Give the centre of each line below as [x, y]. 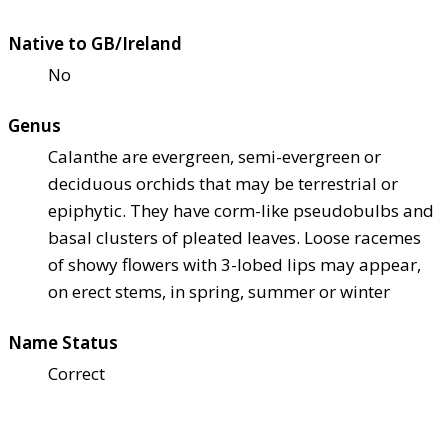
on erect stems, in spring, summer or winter [219, 292]
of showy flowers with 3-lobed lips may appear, [234, 265]
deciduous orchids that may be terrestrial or [223, 184]
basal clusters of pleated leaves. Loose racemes [234, 238]
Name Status [63, 343]
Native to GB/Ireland [95, 44]
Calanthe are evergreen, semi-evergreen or [214, 157]
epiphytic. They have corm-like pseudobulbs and [241, 211]
